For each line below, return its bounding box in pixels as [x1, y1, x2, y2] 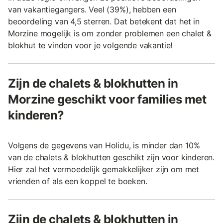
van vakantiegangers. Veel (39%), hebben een [8, 4, 176, 14]
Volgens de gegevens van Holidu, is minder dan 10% [8, 140, 200, 150]
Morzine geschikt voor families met [8, 92, 207, 107]
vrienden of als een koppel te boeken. [8, 176, 147, 186]
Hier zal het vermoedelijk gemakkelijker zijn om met [8, 164, 200, 174]
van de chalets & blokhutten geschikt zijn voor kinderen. [8, 152, 215, 162]
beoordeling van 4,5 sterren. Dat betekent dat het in [8, 16, 200, 26]
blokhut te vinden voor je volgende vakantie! [8, 40, 173, 50]
